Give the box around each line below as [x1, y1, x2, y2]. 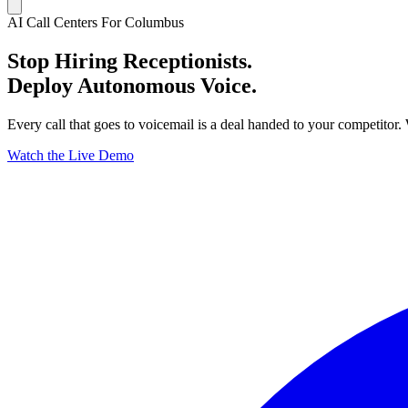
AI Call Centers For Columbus [7, 15, 184, 30]
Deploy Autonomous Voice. [7, 73, 257, 97]
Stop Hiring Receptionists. [7, 48, 252, 73]
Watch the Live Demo [7, 147, 134, 163]
